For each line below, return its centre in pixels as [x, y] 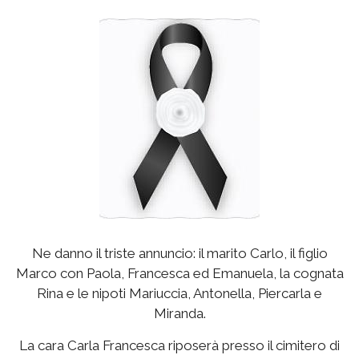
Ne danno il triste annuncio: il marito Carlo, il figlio [179, 253]
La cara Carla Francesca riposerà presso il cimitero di [179, 345]
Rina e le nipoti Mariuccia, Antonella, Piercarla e [179, 293]
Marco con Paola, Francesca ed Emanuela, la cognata [179, 273]
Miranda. [179, 313]
